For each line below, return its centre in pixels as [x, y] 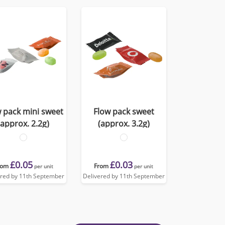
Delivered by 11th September [124, 176]
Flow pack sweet [124, 111]
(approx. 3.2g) [124, 124]
